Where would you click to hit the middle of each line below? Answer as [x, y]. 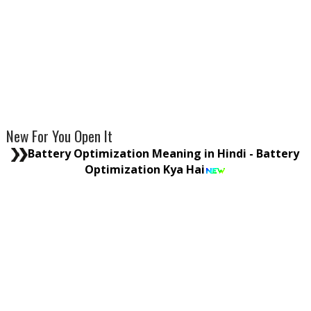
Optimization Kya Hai [145, 169]
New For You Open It [59, 135]
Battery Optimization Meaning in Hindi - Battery [164, 153]
